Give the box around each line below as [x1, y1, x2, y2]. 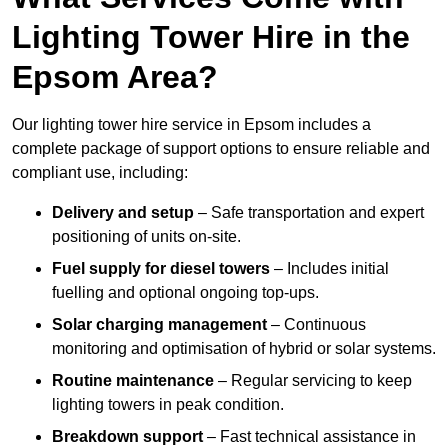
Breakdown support [52, 428, 203, 446]
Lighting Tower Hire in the [12, 19, 410, 56]
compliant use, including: [12, 164, 188, 182]
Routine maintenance [52, 372, 214, 390]
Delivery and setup [52, 204, 194, 222]
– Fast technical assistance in [203, 428, 416, 446]
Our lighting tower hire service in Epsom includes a [12, 116, 371, 134]
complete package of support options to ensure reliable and [12, 140, 430, 158]
